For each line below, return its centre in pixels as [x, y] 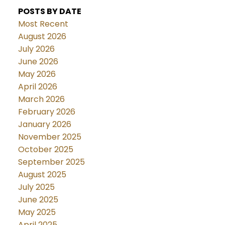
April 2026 [37, 87]
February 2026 [46, 112]
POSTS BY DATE [49, 12]
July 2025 [36, 187]
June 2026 [38, 62]
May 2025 [37, 212]
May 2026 [37, 74]
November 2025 [49, 137]
